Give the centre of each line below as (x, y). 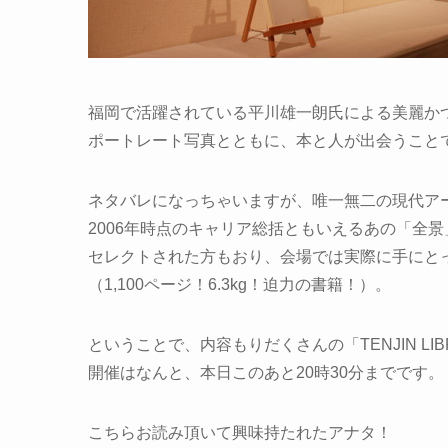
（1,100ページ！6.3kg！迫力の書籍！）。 (239, 285)
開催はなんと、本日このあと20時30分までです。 (266, 373)
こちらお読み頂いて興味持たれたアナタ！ (240, 433)
